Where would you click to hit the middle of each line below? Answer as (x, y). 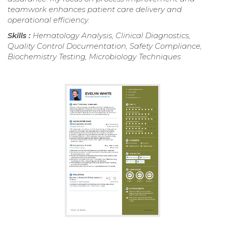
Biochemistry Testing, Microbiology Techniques (94, 56)
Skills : (20, 35)
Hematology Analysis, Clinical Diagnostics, (111, 35)
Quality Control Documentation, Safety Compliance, (105, 46)
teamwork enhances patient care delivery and (95, 9)
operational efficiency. (48, 20)
